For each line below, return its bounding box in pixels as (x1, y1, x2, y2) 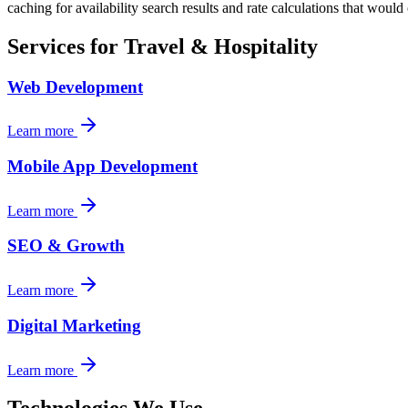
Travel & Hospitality (124, 34, 318, 58)
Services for (7, 34, 124, 58)
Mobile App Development (7, 156, 198, 176)
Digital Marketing (7, 315, 141, 335)
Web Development (7, 76, 143, 97)
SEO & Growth (7, 236, 125, 256)
